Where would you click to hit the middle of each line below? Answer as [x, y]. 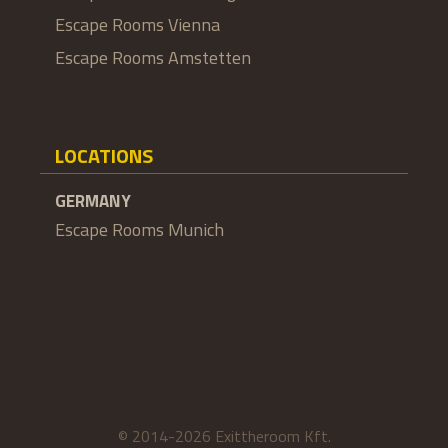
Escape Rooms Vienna [137, 25]
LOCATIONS [104, 156]
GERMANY [93, 201]
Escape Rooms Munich [139, 230]
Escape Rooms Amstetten [153, 58]
